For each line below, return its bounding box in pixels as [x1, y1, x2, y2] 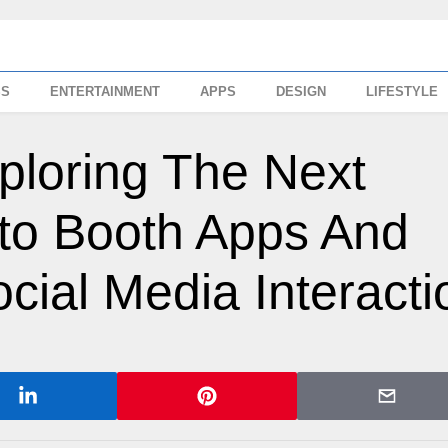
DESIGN [276, 84, 327, 99]
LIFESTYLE [366, 84, 439, 99]
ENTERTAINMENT [50, 84, 161, 99]
